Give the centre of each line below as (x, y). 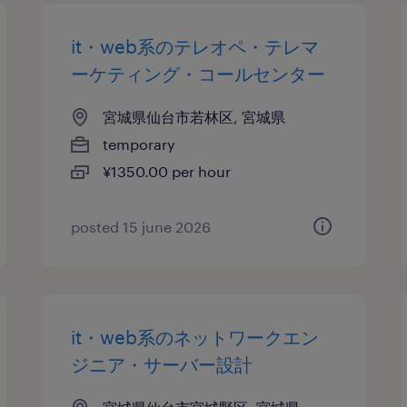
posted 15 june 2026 (141, 227)
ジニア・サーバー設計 (162, 364)
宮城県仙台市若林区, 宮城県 (194, 117)
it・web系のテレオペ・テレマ (195, 46)
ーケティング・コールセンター (199, 74)
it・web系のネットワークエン (195, 337)
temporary (139, 144)
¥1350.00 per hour (167, 171)
